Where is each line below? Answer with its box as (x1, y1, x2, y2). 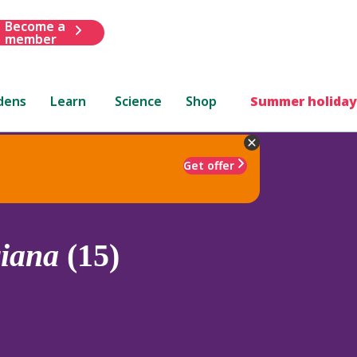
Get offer (183, 157, 234, 173)
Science (115, 92, 163, 110)
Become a (4, 17, 65, 35)
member (4, 29, 57, 48)
